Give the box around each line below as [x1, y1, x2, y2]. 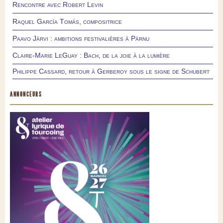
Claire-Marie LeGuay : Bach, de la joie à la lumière [12, 51, 170, 59]
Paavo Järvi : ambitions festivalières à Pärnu [12, 34, 149, 42]
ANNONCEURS [10, 90, 42, 98]
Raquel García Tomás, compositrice [12, 17, 122, 25]
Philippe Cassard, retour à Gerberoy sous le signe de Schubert [12, 67, 210, 75]
